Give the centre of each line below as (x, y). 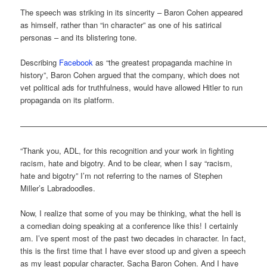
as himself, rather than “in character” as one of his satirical (121, 25)
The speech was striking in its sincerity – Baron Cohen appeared (132, 13)
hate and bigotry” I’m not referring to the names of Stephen (122, 175)
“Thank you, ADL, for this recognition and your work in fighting (127, 150)
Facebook (76, 63)
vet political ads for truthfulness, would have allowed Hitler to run (132, 88)
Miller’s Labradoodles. (58, 188)
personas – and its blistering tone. (79, 38)
